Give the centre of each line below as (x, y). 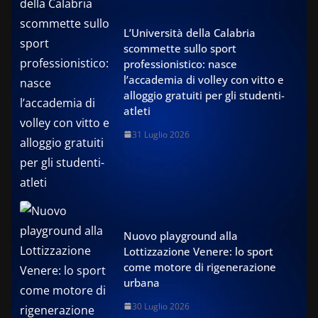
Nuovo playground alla (181, 235)
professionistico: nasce (180, 64)
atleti (137, 110)
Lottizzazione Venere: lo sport (198, 251)
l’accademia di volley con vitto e (204, 79)
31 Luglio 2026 (161, 134)
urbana (142, 282)
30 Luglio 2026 (161, 306)
